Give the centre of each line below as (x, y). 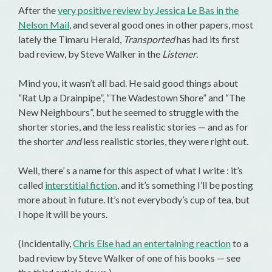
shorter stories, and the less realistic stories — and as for (133, 127)
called (32, 185)
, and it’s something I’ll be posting (185, 185)
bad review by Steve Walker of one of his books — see (129, 258)
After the (38, 10)
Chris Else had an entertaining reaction (152, 243)
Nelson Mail (44, 25)
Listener (179, 54)
